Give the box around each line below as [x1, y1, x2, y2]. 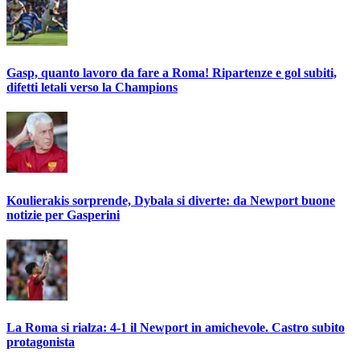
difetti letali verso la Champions [6, 80, 178, 95]
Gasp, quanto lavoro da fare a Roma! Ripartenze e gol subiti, [6, 66, 337, 80]
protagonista [6, 335, 75, 350]
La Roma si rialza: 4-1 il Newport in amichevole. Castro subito [6, 321, 345, 335]
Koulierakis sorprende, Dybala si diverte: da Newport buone [6, 193, 335, 207]
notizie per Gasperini [6, 207, 120, 222]
